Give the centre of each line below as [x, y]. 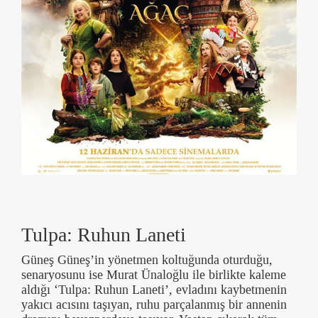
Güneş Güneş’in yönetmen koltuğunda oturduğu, [147, 260]
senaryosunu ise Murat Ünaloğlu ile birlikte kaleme [154, 275]
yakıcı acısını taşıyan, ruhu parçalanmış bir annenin [154, 305]
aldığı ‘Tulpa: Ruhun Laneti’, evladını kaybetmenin [154, 290]
